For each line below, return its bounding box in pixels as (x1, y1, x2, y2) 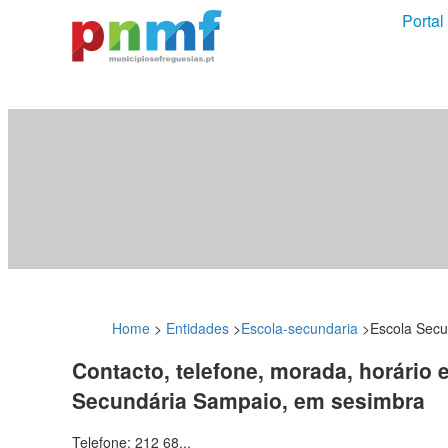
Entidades (166, 317, 229, 338)
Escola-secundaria (241, 317, 358, 338)
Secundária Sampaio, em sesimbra (72, 384, 425, 415)
